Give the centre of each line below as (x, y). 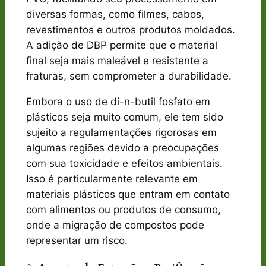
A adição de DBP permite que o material (121, 45)
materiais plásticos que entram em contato (128, 194)
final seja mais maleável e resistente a (117, 60)
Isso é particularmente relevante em (112, 178)
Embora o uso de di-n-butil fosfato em (118, 101)
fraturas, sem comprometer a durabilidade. (129, 76)
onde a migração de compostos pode (115, 225)
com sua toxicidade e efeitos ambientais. (124, 163)
